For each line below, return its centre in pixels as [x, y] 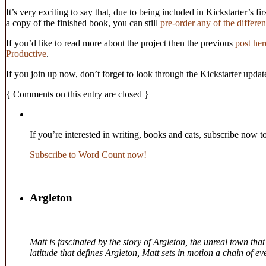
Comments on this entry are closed [77, 94]
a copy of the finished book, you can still [83, 23]
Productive [26, 53]
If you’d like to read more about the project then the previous [120, 43]
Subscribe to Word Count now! [88, 154]
